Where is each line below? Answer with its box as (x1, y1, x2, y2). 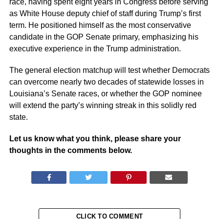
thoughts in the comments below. (9, 146, 132, 155)
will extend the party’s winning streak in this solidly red (9, 101, 197, 110)
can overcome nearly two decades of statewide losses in (9, 78, 204, 87)
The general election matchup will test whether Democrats (9, 66, 210, 75)
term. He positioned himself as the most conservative (9, 21, 191, 30)
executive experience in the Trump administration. (9, 44, 181, 53)
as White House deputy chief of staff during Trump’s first (9, 9, 201, 18)
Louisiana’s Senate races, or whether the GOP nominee (9, 89, 202, 98)
